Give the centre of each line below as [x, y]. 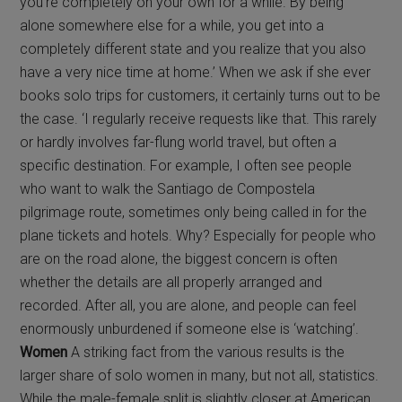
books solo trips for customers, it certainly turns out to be [201, 96]
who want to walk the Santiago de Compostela [168, 189]
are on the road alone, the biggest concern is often [179, 259]
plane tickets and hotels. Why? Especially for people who [198, 236]
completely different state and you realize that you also [193, 49]
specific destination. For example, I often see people [186, 166]
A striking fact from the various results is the [206, 353]
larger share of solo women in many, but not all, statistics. [200, 376]
